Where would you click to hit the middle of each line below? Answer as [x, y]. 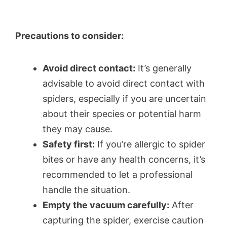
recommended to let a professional [118, 175]
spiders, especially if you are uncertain [124, 99]
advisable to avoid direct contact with [124, 84]
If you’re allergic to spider [150, 144]
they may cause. [78, 129]
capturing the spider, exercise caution [123, 220]
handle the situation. [86, 190]
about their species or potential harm [122, 114]
